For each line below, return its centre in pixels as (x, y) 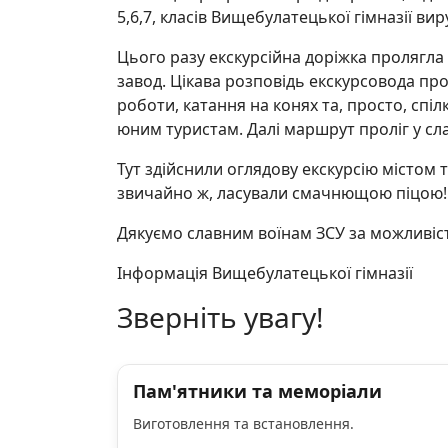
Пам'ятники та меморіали (257, 391)
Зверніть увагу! (220, 317)
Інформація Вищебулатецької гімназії (267, 273)
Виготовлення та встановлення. (245, 423)
